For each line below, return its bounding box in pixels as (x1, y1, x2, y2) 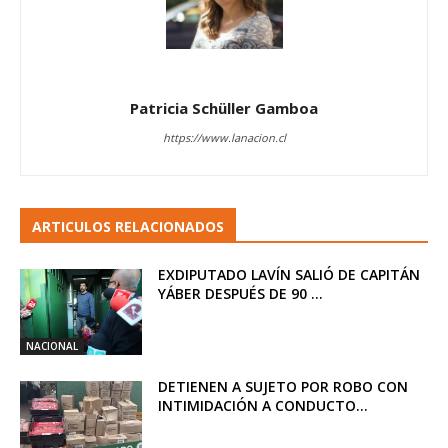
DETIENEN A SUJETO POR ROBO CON (158, 376, 409, 396)
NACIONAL (26, 338, 78, 353)
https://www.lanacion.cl (162, 129, 286, 145)
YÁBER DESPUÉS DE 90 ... (158, 283, 324, 303)
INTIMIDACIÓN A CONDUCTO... (158, 395, 369, 415)
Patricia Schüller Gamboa (130, 97, 318, 118)
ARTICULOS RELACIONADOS (32, 216, 224, 236)
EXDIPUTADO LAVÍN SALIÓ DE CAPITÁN (158, 264, 421, 284)
